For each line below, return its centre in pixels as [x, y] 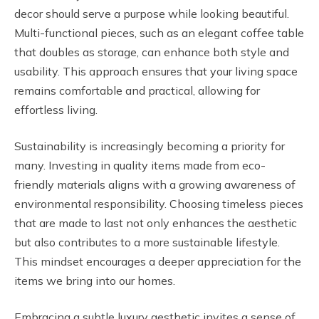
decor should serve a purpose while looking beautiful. [152, 13]
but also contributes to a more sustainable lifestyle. [147, 242]
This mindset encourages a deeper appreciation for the [158, 261]
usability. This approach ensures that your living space [156, 71]
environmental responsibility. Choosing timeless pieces [159, 203]
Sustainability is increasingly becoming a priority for [150, 146]
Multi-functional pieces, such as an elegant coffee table [159, 32]
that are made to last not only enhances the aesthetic [156, 223]
